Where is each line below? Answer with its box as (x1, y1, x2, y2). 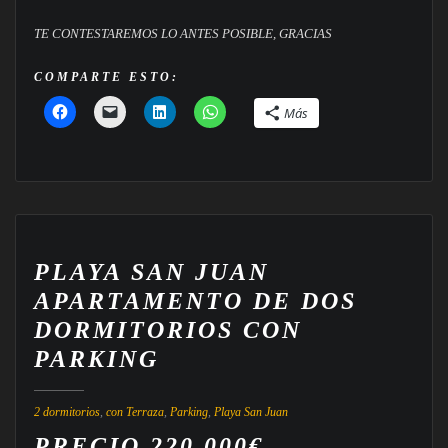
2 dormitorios (33, 404, 100, 419)
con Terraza (105, 404, 164, 419)
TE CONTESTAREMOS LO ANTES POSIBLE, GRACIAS (33, 26, 332, 42)
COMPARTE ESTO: (33, 69, 179, 84)
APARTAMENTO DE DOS (33, 287, 357, 315)
